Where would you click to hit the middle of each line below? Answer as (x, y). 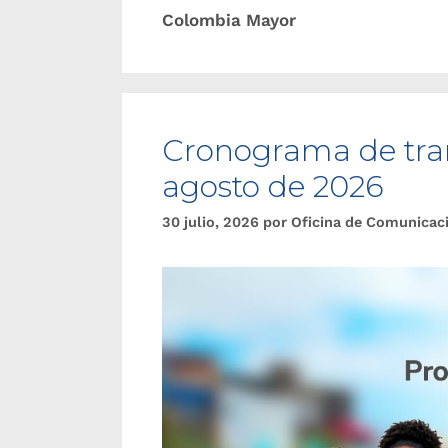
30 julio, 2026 (210, 223)
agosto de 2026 (273, 186)
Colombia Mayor (229, 20)
